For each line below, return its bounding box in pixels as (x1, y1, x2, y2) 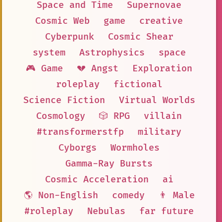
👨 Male (158, 189, 195, 201)
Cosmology (36, 110, 85, 122)
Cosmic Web (35, 15, 90, 27)
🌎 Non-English (23, 189, 98, 201)
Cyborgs (58, 142, 97, 154)
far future (139, 205, 194, 217)
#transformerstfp (37, 126, 124, 138)
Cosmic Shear (108, 31, 173, 43)
